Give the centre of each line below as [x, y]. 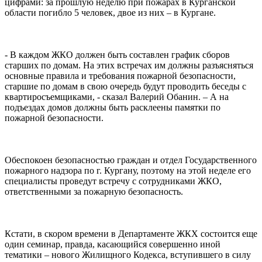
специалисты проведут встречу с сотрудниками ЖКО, [113, 181]
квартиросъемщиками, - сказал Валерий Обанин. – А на [117, 97]
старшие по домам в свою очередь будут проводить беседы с [125, 87]
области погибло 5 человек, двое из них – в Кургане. [110, 13]
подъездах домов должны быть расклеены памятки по [113, 108]
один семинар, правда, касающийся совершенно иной [113, 244]
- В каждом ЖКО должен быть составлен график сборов [117, 55]
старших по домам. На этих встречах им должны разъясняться [129, 65]
